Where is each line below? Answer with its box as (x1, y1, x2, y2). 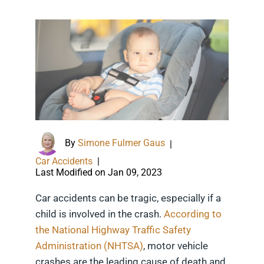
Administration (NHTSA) (35, 240, 143, 252)
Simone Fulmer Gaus (78, 137, 165, 149)
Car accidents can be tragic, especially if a (35, 192, 221, 204)
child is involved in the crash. (35, 208, 164, 220)
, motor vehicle (143, 240, 208, 252)
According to (164, 208, 222, 220)
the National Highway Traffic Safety (35, 224, 191, 236)
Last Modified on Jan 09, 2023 (35, 167, 162, 179)
